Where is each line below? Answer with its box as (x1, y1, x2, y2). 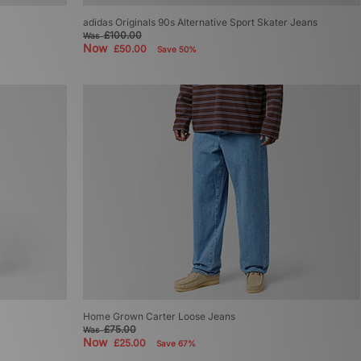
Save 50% (156, 44, 197, 55)
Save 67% (156, 338, 196, 349)
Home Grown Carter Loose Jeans (82, 310, 235, 323)
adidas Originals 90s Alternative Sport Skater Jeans (82, 16, 317, 29)
